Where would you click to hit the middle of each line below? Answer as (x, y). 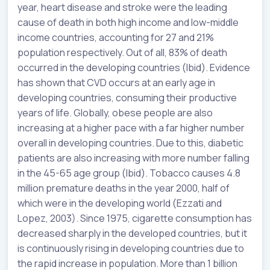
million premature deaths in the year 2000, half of (124, 188)
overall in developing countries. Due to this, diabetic (130, 143)
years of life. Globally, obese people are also (115, 113)
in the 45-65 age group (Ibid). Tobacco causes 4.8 (129, 173)
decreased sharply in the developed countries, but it (132, 234)
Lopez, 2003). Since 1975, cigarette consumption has (135, 218)
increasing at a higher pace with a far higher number (131, 128)
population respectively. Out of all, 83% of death (122, 53)
